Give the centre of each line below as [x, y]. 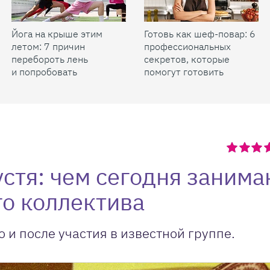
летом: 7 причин [48, 46]
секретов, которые [187, 59]
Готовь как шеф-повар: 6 [200, 34]
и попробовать [44, 72]
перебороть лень [50, 59]
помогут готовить [184, 72]
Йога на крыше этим [57, 34]
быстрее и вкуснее [187, 84]
